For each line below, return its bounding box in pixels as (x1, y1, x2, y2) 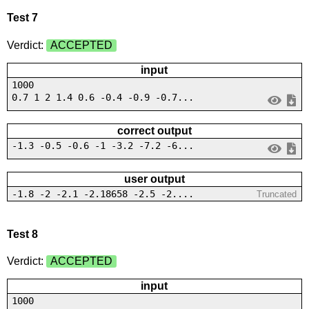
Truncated (257, 188, 297, 199)
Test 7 (6, 12, 38, 24)
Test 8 (6, 228, 38, 240)
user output (123, 172, 185, 185)
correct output (117, 124, 192, 137)
